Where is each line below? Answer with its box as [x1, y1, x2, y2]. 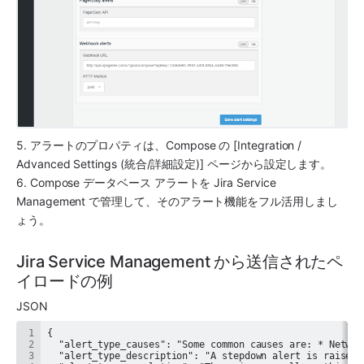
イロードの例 [16, 271, 114, 291]
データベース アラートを [80, 175, 214, 189]
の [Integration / [215, 137, 302, 152]
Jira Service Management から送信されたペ [16, 251, 344, 271]
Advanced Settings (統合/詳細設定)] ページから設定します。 [16, 156, 332, 171]
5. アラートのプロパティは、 [16, 137, 166, 152]
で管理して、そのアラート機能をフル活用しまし [85, 193, 338, 208]
